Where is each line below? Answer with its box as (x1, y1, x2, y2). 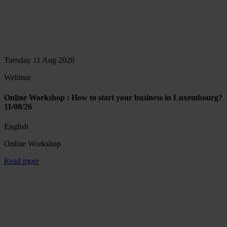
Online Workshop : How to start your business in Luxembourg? (4, 93, 222, 102)
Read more (4, 156, 39, 165)
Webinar (4, 73, 31, 82)
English (4, 122, 28, 131)
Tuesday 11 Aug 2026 (4, 56, 74, 65)
